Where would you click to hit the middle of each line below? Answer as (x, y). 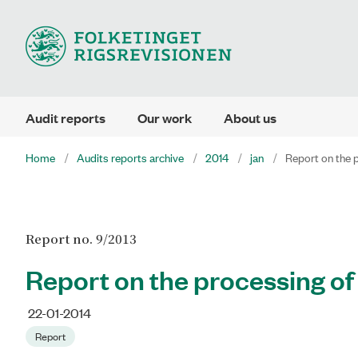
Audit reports (66, 118)
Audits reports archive (130, 157)
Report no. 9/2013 (81, 239)
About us (250, 118)
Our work (165, 118)
